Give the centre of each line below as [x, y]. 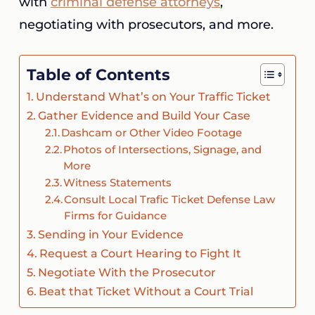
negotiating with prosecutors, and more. [146, 25]
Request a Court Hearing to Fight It [141, 253]
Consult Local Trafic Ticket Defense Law [170, 200]
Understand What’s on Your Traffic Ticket [154, 96]
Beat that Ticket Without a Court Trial [146, 291]
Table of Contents [98, 74]
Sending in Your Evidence [111, 234]
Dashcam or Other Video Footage [152, 133]
